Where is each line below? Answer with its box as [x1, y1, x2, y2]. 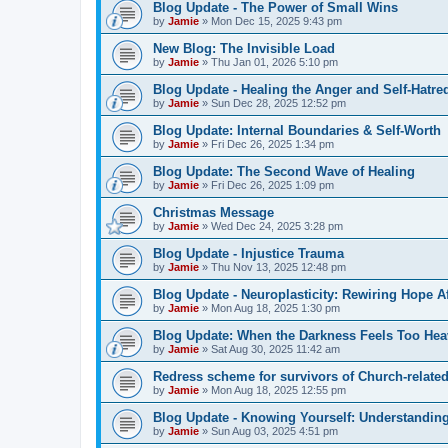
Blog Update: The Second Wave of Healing [153, 164, 415, 179]
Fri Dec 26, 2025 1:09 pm [211, 179, 334, 191]
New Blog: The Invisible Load [153, 41, 335, 56]
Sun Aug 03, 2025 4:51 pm [211, 425, 338, 437]
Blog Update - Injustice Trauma [153, 246, 344, 261]
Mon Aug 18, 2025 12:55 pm [211, 384, 346, 396]
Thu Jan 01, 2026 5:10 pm [211, 56, 338, 68]
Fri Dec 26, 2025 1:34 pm [211, 138, 334, 150]
